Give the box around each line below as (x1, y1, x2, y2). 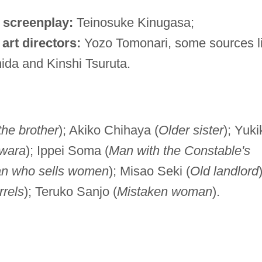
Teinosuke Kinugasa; (73, 15, 194, 30)
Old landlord (189, 163, 258, 178)
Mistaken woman (116, 184, 212, 199)
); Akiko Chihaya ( (58, 122, 158, 137)
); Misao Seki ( (108, 163, 190, 178)
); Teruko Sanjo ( (23, 184, 117, 199)
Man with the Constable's (108, 143, 250, 158)
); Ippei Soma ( (25, 143, 109, 158)
